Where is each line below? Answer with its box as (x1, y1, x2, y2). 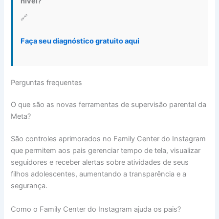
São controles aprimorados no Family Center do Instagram (11, 134, 206, 144)
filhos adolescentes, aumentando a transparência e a (11, 170, 187, 179)
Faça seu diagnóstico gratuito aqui (21, 37, 140, 46)
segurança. (11, 181, 48, 191)
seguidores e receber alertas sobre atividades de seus (11, 158, 189, 167)
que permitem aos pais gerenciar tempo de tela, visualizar (11, 146, 201, 155)
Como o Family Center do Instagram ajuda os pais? (11, 204, 181, 214)
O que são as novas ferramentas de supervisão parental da (11, 100, 207, 109)
